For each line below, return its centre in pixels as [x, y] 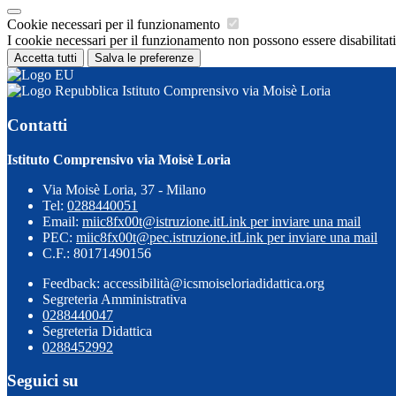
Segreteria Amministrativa [114, 299]
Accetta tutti [46, 58]
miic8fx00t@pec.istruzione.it [156, 237]
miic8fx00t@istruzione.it [151, 221]
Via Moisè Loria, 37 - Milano [124, 189]
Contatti [37, 125]
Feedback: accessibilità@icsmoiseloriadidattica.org [183, 283]
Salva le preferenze [144, 58]
